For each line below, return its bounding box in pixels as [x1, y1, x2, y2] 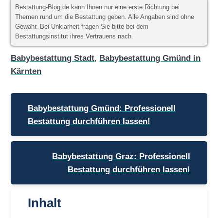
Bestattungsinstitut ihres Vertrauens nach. [15, 33, 134, 40]
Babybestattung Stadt [11, 53, 95, 63]
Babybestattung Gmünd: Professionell [27, 103, 176, 113]
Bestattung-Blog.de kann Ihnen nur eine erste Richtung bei [15, 4, 180, 11]
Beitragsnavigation [10, 91, 104, 103]
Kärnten [11, 66, 42, 76]
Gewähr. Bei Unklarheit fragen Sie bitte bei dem [15, 23, 149, 31]
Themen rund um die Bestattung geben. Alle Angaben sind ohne [15, 14, 195, 21]
